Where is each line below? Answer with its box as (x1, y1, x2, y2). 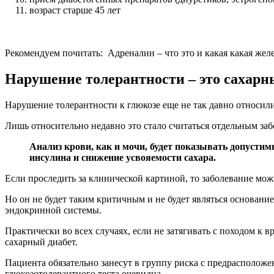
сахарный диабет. (5, 236, 78, 247)
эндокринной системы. (5, 204, 102, 215)
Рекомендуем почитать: (5, 47, 103, 58)
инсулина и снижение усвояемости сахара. (29, 152, 216, 163)
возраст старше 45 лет (29, 4, 120, 15)
